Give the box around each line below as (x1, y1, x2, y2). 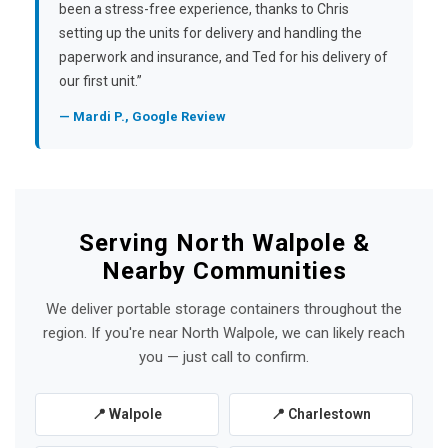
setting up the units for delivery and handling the (59, 25, 362, 41)
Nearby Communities (101, 257, 347, 285)
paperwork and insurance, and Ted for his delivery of (59, 49, 388, 65)
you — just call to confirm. (139, 348, 309, 366)
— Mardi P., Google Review (59, 109, 226, 124)
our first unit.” (59, 73, 142, 89)
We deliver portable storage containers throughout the (46, 300, 402, 318)
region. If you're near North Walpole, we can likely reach (43, 324, 405, 342)
